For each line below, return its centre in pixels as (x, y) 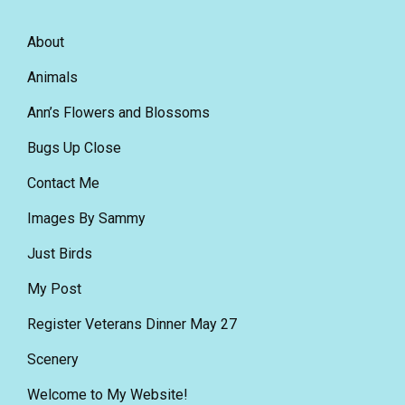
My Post (54, 288)
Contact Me (63, 183)
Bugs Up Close (74, 147)
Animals (52, 77)
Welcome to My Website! (108, 394)
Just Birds (60, 253)
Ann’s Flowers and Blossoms (118, 112)
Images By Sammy (86, 218)
